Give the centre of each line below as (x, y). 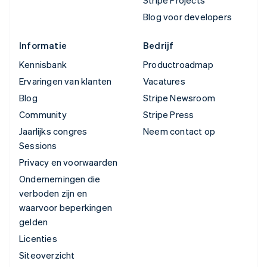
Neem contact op (179, 131)
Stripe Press (169, 114)
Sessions (38, 145)
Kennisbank (43, 64)
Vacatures (164, 81)
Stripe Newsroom (179, 97)
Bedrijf (159, 45)
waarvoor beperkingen (66, 207)
